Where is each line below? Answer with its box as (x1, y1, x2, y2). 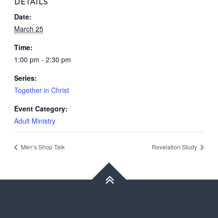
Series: (14, 73, 37, 83)
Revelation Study (152, 142, 199, 151)
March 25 (14, 24, 43, 34)
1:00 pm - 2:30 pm (14, 54, 71, 65)
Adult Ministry (14, 116, 55, 126)
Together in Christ (14, 85, 69, 95)
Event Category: (14, 104, 68, 114)
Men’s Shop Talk (19, 142, 65, 151)
